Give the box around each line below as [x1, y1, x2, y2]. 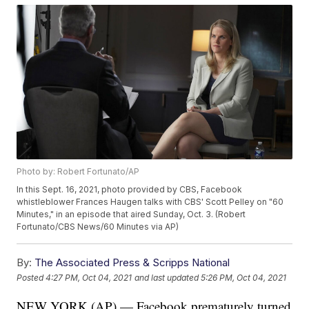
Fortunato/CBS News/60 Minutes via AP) [17, 221, 179, 232]
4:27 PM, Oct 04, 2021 [46, 272, 132, 283]
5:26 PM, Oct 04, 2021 [201, 272, 287, 283]
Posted [17, 272, 46, 283]
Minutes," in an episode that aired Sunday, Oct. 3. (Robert [17, 209, 246, 220]
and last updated [134, 272, 199, 283]
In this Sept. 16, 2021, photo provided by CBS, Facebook [17, 184, 243, 195]
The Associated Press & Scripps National [34, 256, 230, 270]
